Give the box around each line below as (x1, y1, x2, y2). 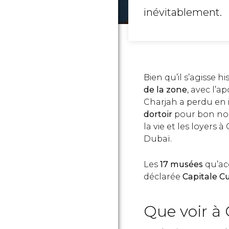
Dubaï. (144, 134, 172, 144)
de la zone (144, 85, 187, 95)
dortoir (144, 109, 172, 119)
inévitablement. (144, 6, 222, 18)
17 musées (160, 159, 203, 169)
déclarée (144, 172, 182, 181)
